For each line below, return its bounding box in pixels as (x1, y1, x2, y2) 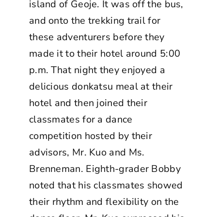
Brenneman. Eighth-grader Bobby (29, 162, 181, 175)
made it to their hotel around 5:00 (29, 46, 181, 60)
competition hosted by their (29, 129, 153, 142)
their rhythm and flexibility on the (29, 195, 179, 208)
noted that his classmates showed (29, 178, 183, 192)
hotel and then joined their (29, 96, 148, 109)
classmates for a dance (29, 112, 133, 126)
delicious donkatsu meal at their (29, 79, 173, 93)
